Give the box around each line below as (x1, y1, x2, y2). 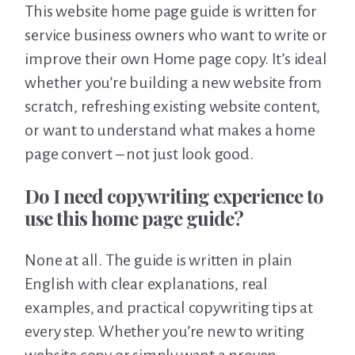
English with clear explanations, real (25, 275, 268, 293)
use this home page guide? (25, 205, 244, 231)
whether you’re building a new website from (25, 74, 322, 92)
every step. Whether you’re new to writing (25, 323, 305, 341)
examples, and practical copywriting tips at (25, 299, 313, 317)
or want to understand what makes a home (25, 121, 315, 139)
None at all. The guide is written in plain (25, 251, 292, 269)
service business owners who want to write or (25, 26, 327, 44)
